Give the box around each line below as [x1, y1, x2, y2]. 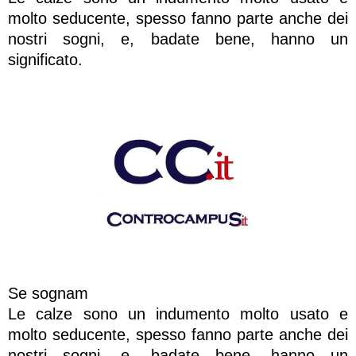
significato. [8, 51, 83, 69]
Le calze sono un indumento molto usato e [8, 304, 348, 323]
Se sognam [8, 284, 88, 302]
